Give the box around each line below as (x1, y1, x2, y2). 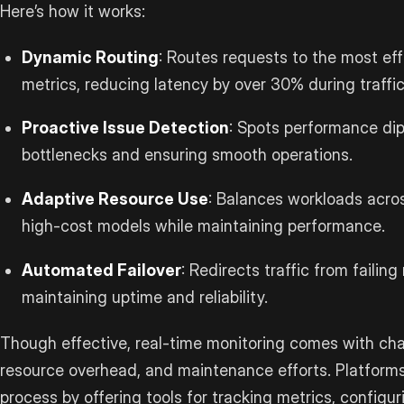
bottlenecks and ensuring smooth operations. (22, 145, 353, 165)
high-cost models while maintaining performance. (22, 216, 386, 236)
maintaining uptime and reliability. (22, 288, 269, 308)
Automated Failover (22, 261, 182, 280)
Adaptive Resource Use (22, 189, 209, 209)
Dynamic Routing (22, 47, 160, 67)
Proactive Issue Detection (22, 118, 230, 138)
